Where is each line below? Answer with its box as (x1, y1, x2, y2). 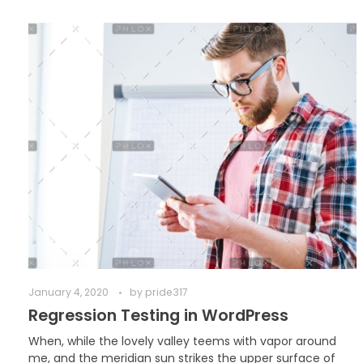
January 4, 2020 (28, 284, 109, 299)
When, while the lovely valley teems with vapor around (28, 332, 336, 349)
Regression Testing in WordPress (28, 304, 288, 327)
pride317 (145, 284, 188, 299)
